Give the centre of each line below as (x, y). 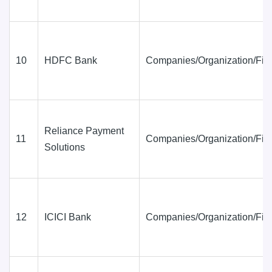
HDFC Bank (71, 60)
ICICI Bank (68, 217)
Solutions (65, 147)
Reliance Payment (84, 131)
